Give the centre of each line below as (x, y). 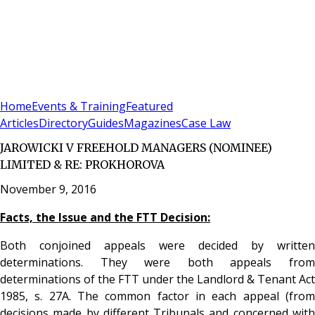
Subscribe (50, 89)
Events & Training (79, 107)
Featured (149, 107)
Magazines (153, 123)
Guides (106, 123)
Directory (63, 123)
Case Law (206, 123)
